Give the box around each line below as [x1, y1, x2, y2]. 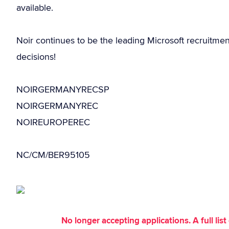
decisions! [16, 50, 56, 63]
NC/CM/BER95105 [16, 148, 90, 161]
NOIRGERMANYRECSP [16, 83, 109, 96]
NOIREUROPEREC [16, 116, 90, 128]
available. [16, 1, 53, 14]
